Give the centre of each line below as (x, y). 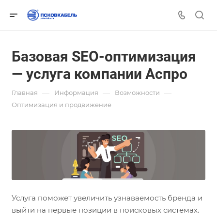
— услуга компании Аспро (100, 74)
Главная (25, 93)
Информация (76, 93)
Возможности (137, 93)
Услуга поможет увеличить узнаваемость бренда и (107, 198)
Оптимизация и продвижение (62, 105)
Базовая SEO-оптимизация (104, 56)
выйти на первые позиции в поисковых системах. (105, 210)
